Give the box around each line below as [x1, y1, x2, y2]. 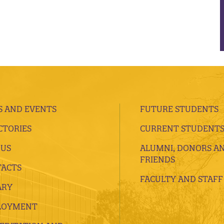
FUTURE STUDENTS [140, 103, 218, 114]
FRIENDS [140, 154, 175, 164]
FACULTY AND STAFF [140, 173, 223, 184]
